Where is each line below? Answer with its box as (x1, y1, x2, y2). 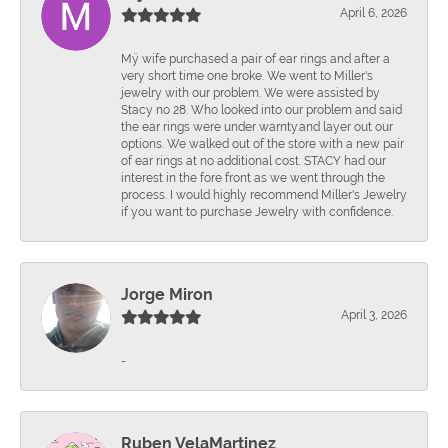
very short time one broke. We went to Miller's (121, 68, 373, 83)
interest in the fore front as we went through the (121, 170, 385, 185)
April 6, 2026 (340, 5, 407, 20)
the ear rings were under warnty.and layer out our (121, 119, 393, 134)
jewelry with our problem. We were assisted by (121, 85, 380, 100)
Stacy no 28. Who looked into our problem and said (121, 102, 402, 117)
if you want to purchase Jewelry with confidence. (121, 204, 393, 219)
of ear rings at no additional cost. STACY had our (121, 153, 386, 168)
